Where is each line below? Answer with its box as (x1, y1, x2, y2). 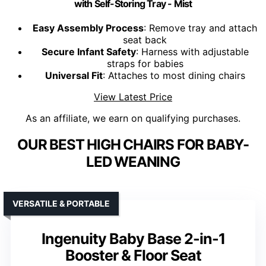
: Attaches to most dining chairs (102, 69, 245, 82)
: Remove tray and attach (144, 22, 257, 34)
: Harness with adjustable (135, 46, 249, 58)
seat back (123, 34, 167, 46)
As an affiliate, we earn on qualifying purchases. (26, 112, 240, 125)
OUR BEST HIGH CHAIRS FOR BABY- (17, 136, 249, 154)
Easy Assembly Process (33, 22, 144, 34)
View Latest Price (94, 91, 172, 103)
